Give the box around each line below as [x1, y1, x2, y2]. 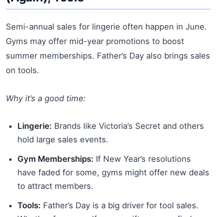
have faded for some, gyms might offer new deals [17, 167, 209, 177]
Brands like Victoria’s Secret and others [52, 121, 204, 131]
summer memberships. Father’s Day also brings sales [6, 50, 210, 61]
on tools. [6, 65, 39, 75]
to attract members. [17, 181, 93, 191]
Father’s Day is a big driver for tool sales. [41, 200, 199, 210]
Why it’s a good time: [6, 93, 86, 103]
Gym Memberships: [17, 154, 93, 164]
